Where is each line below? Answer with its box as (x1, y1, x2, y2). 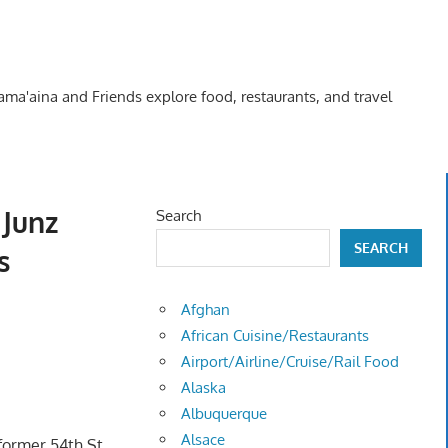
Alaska (181, 378, 227, 398)
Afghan (181, 300, 231, 320)
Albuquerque (181, 404, 268, 424)
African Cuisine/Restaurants (181, 326, 370, 346)
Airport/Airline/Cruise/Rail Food (181, 352, 400, 372)
